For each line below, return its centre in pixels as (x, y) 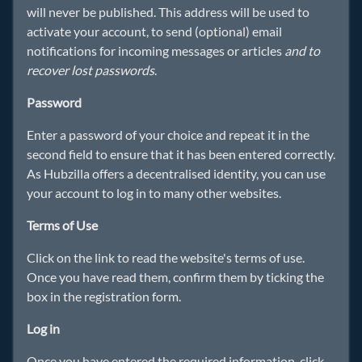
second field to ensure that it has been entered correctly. (181, 154)
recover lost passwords (90, 70)
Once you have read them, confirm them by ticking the (175, 277)
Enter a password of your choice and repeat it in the (168, 135)
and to (302, 51)
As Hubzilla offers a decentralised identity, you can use (176, 173)
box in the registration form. (104, 296)
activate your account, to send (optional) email (154, 31)
